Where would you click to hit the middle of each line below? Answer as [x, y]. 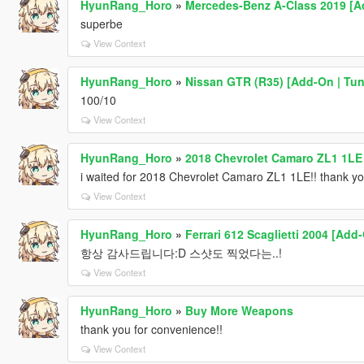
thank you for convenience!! [151, 329]
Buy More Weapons [239, 310]
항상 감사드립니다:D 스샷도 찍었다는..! [181, 252]
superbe [101, 23]
